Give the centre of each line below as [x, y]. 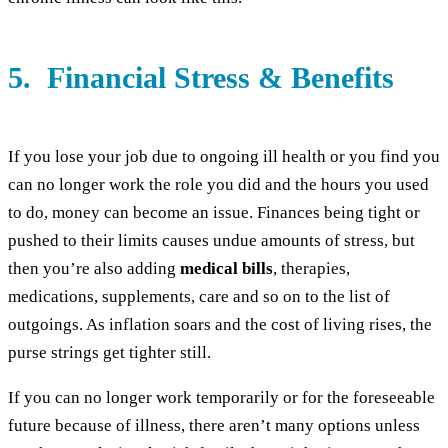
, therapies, [311, 268]
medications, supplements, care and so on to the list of [199, 296]
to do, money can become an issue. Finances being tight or [214, 212]
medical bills [226, 268]
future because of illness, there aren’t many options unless [214, 425]
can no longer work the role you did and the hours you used [218, 184]
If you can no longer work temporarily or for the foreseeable [221, 397]
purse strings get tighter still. [111, 352]
